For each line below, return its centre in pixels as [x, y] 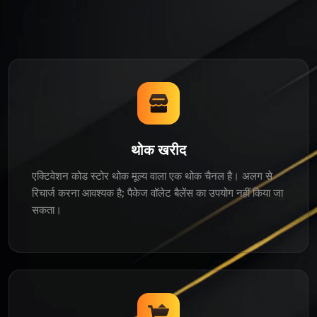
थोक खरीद [158, 150]
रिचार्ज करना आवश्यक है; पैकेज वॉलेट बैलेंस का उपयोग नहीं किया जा [157, 192]
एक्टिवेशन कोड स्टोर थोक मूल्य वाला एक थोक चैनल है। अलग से [152, 175]
